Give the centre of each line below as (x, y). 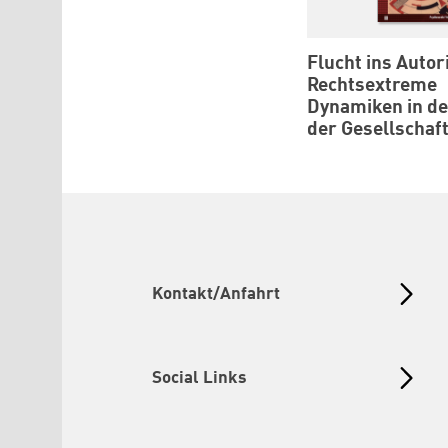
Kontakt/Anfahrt (216, 294)
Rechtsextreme (372, 85)
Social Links (199, 378)
